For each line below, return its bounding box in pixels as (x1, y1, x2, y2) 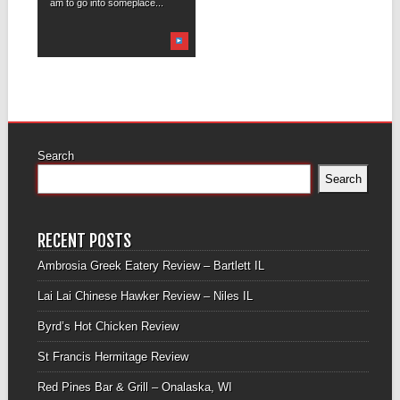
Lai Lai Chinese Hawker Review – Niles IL (37, 288, 253, 303)
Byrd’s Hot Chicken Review (37, 319, 179, 333)
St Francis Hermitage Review (37, 349, 188, 363)
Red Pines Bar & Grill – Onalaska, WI (37, 379, 232, 394)
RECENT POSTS (37, 229, 131, 252)
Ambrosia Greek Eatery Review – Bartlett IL (37, 258, 264, 272)
